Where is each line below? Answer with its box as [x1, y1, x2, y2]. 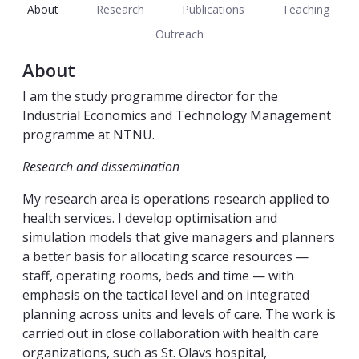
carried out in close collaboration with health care [22, 325, 319, 343]
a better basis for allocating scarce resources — [22, 248, 309, 266]
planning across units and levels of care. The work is [22, 305, 336, 324]
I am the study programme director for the [22, 87, 278, 106]
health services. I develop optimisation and [22, 209, 277, 228]
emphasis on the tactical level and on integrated [22, 286, 309, 305]
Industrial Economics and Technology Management [22, 107, 331, 125]
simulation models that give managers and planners [22, 228, 335, 247]
